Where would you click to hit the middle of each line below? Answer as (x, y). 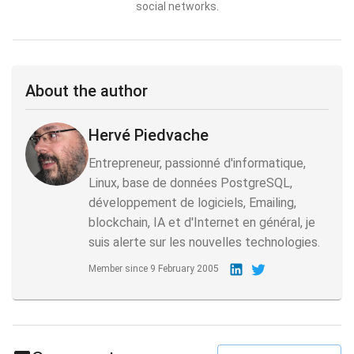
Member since (118, 269)
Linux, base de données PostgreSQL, (190, 183)
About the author (87, 90)
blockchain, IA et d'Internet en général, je (202, 222)
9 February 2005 (185, 269)
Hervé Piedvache (149, 135)
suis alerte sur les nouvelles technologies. (204, 242)
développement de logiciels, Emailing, (192, 202)
